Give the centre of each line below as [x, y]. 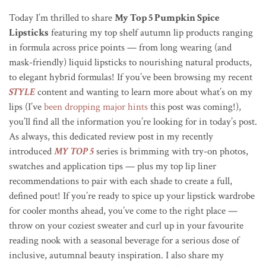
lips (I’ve [26, 107]
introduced [31, 151]
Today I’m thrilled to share [62, 18]
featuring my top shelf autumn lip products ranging [151, 32]
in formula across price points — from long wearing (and [120, 47]
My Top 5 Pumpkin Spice [167, 18]
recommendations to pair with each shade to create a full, [121, 181]
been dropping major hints [96, 107]
